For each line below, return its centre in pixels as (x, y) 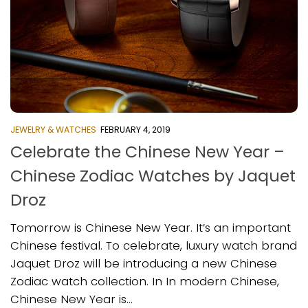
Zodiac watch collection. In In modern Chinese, (145, 281)
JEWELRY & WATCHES (53, 129)
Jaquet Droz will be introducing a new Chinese (144, 263)
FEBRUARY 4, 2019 (135, 129)
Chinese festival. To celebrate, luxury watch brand (154, 245)
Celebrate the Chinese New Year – (147, 151)
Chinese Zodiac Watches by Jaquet (153, 175)
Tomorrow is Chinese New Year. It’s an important (151, 227)
